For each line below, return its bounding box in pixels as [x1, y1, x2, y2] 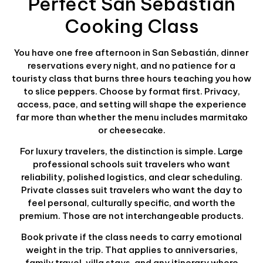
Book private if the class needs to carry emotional [21, 231, 242, 243]
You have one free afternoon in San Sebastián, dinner [14, 46, 249, 58]
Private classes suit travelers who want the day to [21, 184, 242, 196]
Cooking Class [64, 14, 199, 38]
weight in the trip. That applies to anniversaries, [25, 244, 238, 256]
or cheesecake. [97, 124, 166, 136]
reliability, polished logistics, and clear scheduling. [21, 171, 242, 183]
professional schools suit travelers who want [33, 159, 230, 170]
